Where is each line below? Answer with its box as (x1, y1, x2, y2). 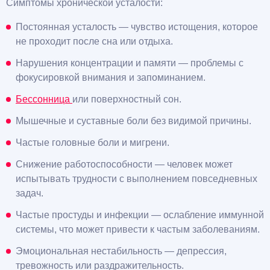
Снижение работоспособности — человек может (16, 159, 233, 169)
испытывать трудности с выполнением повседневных (16, 173, 257, 184)
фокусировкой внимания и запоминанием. (16, 72, 206, 83)
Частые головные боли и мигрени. (16, 137, 169, 148)
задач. (16, 187, 43, 198)
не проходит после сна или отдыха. (16, 36, 173, 46)
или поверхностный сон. (72, 93, 181, 104)
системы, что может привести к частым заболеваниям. (16, 224, 260, 234)
